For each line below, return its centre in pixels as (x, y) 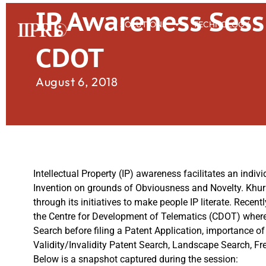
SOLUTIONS (143, 24)
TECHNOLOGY (221, 24)
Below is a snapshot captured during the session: (136, 259)
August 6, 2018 (77, 82)
